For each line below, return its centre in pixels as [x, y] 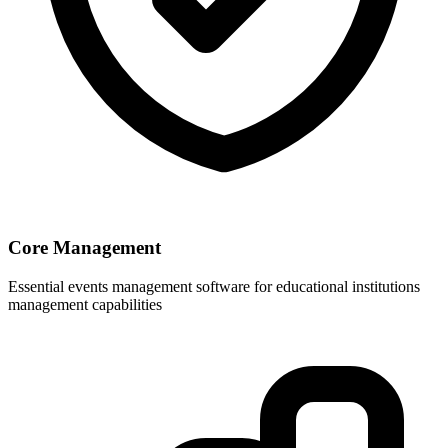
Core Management [84, 248]
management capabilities [85, 304]
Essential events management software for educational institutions [214, 286]
